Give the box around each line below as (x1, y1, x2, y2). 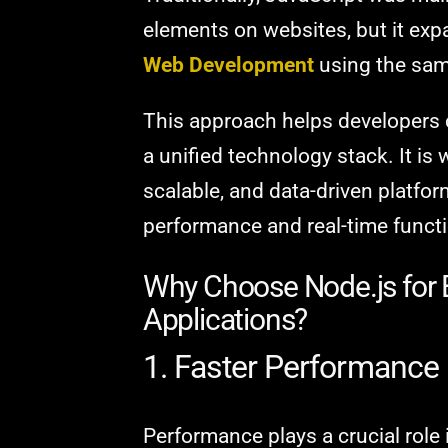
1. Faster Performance (142, 348, 439, 387)
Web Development (142, 52, 314, 77)
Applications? (142, 302, 308, 338)
